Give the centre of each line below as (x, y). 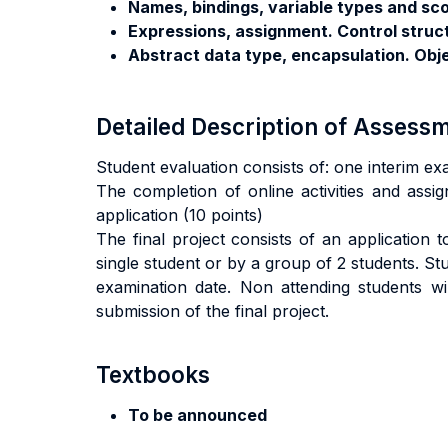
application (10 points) (179, 215)
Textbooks (153, 374)
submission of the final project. (212, 311)
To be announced (197, 415)
